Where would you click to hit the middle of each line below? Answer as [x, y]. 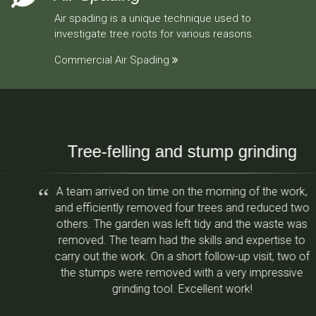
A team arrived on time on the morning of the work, [158, 192]
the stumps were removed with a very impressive [158, 273]
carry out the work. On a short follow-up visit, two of [158, 257]
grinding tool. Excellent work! [158, 289]
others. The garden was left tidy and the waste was [158, 224]
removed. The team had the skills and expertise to [158, 241]
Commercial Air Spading [112, 60]
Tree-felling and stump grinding [158, 152]
